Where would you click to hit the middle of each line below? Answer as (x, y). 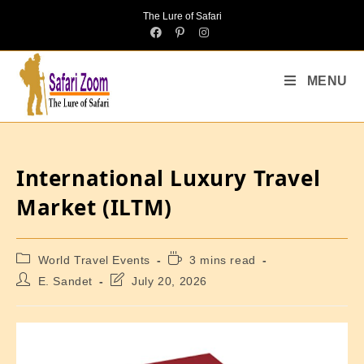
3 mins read (223, 260)
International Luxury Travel (169, 178)
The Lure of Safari (182, 16)
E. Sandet (65, 281)
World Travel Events (94, 260)
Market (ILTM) (94, 207)
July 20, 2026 (170, 281)
